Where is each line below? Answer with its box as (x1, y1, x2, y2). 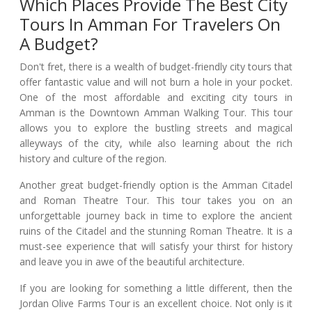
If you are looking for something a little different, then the (19, 281, 292, 295)
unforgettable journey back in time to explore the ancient (19, 208, 292, 222)
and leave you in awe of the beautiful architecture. (19, 254, 244, 268)
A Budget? (19, 31, 98, 55)
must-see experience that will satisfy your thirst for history (19, 239, 292, 253)
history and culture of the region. (19, 151, 166, 165)
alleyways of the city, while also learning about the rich (19, 136, 292, 150)
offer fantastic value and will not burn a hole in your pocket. (19, 75, 292, 88)
